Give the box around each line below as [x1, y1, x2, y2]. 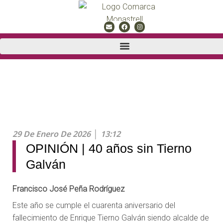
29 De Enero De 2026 [12, 128, 91, 139]
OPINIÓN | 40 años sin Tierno [26, 141, 192, 155]
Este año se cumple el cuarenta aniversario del [12, 201, 175, 211]
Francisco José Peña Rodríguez [12, 184, 124, 194]
